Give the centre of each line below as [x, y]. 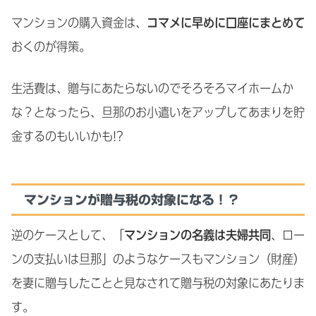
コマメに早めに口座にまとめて [226, 23]
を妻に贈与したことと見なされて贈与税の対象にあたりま [158, 283]
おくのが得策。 [51, 47]
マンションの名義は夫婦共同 [197, 235]
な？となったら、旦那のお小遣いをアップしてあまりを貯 [158, 113]
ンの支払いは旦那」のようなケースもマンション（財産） [158, 259]
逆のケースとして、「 [68, 235]
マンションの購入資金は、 [79, 23]
